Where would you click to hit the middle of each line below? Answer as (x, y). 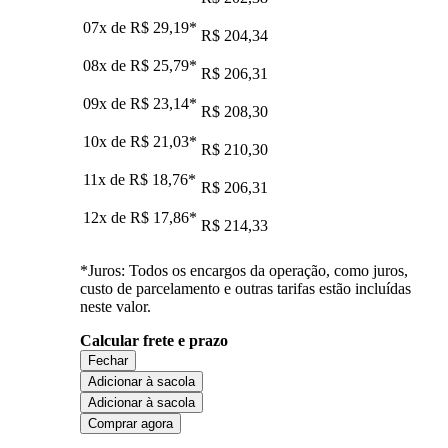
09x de (106, 103)
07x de (106, 27)
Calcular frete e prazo (154, 340)
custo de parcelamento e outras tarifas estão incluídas (245, 288)
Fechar (108, 360)
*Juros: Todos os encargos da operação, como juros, (244, 270)
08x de (106, 65)
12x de (106, 217)
